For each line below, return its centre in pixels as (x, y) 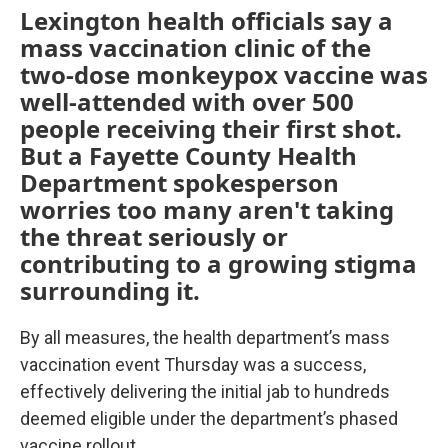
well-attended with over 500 (187, 101)
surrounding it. (110, 290)
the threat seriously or (154, 236)
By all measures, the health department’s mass (205, 337)
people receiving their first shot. (211, 128)
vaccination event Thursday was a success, (193, 364)
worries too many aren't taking (207, 209)
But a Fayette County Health (188, 155)
